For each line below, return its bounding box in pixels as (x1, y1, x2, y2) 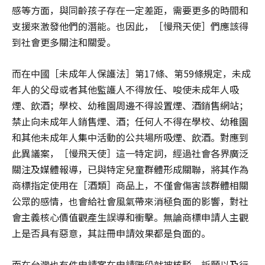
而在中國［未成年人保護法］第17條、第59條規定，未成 (12, 66, 251, 80)
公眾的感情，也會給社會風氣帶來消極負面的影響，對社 (12, 193, 248, 208)
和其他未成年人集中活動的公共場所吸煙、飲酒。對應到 (12, 130, 248, 144)
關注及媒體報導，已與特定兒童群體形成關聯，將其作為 (12, 161, 248, 176)
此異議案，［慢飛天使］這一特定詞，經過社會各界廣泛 (12, 146, 248, 160)
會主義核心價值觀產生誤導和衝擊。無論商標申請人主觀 (12, 209, 248, 224)
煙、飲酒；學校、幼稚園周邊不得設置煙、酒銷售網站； (12, 98, 248, 112)
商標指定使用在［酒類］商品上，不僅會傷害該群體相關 (12, 177, 248, 192)
